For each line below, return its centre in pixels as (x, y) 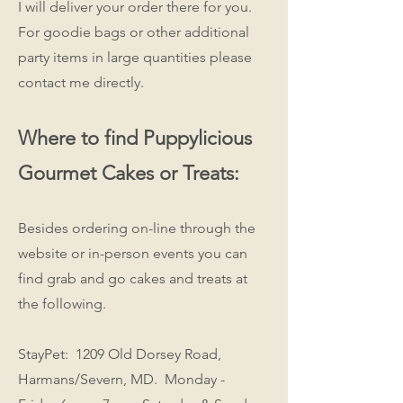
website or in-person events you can (133, 253)
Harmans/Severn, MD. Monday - (121, 379)
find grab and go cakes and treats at (133, 278)
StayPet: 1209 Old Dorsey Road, (120, 354)
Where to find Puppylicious (135, 138)
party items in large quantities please (135, 57)
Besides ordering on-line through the (137, 228)
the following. (64, 303)
